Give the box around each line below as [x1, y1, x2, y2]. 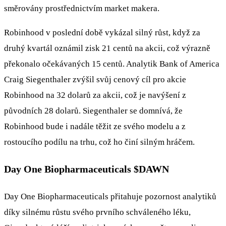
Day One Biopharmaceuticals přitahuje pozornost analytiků [4, 191, 216, 201]
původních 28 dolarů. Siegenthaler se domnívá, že [4, 106, 183, 116]
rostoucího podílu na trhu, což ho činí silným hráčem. [4, 137, 195, 147]
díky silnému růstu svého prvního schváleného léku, [4, 207, 191, 217]
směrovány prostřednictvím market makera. [4, 4, 159, 14]
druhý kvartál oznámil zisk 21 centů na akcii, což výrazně [4, 43, 210, 53]
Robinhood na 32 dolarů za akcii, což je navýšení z [4, 90, 186, 100]
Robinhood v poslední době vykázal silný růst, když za [4, 28, 200, 38]
